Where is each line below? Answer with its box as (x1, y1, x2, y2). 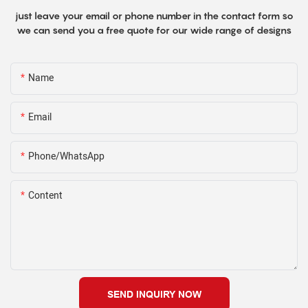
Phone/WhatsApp (28, 149, 104, 164)
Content (28, 188, 63, 203)
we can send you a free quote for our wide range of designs (16, 24, 291, 36)
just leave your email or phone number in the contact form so (14, 10, 294, 22)
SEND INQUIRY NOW (107, 289, 201, 300)
